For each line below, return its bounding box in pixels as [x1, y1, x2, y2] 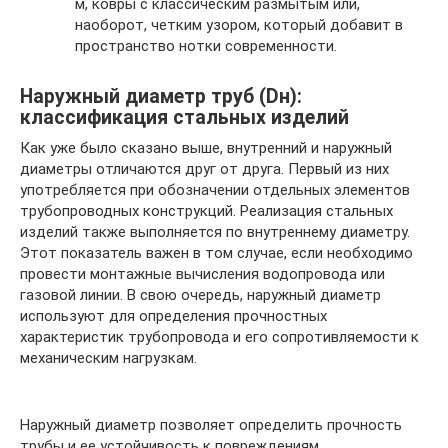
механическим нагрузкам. [20, 348, 197, 367]
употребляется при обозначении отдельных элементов [20, 180, 410, 199]
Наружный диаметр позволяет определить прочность [20, 415, 402, 434]
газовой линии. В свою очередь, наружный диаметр [20, 285, 381, 304]
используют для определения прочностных [20, 306, 327, 325]
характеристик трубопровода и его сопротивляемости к [20, 327, 419, 346]
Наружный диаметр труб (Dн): [20, 84, 302, 108]
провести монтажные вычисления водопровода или [20, 264, 385, 283]
